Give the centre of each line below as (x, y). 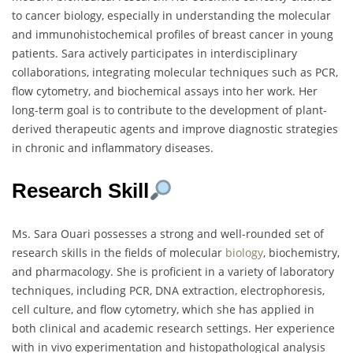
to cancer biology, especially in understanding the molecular (171, 16)
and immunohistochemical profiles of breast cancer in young (173, 35)
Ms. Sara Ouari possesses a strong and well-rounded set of (168, 234)
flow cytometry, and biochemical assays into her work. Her (165, 91)
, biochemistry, (301, 253)
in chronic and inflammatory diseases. (113, 148)
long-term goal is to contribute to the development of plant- (169, 110)
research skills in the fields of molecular (119, 253)
